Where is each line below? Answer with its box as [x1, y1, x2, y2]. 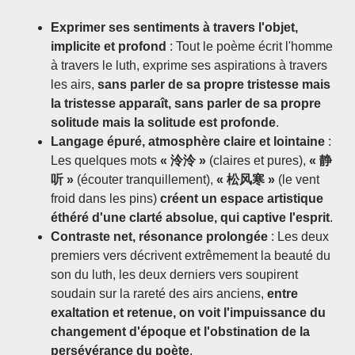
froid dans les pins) [51, 192, 160, 205]
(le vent [275, 173, 319, 186]
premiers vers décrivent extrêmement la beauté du [51, 249, 330, 262]
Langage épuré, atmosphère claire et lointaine [51, 135, 325, 148]
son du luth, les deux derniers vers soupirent [51, 268, 298, 281]
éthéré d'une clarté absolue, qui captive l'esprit [51, 211, 330, 224]
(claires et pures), [206, 154, 309, 167]
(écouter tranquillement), [74, 173, 216, 186]
